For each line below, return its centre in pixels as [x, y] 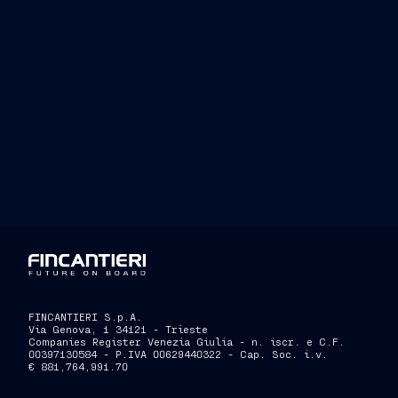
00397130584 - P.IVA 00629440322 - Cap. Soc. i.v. [178, 354]
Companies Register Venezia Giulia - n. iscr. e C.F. [187, 342]
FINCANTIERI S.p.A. [85, 317]
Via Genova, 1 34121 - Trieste [118, 329]
